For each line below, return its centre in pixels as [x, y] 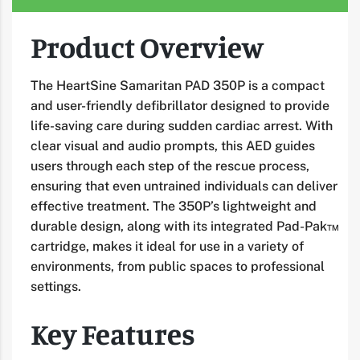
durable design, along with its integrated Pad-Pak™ [185, 226]
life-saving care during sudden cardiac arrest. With [182, 125]
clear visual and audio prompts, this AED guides [173, 145]
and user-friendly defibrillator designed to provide [180, 105]
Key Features [113, 333]
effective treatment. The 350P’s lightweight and [174, 206]
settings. [56, 286]
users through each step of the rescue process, [170, 166]
